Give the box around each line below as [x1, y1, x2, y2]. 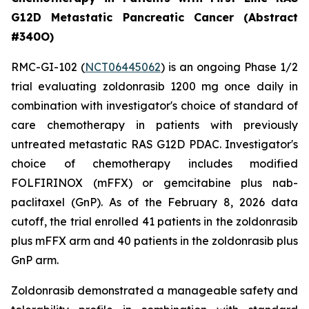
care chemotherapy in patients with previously [11, 118, 298, 132]
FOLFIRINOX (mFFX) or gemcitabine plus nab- [11, 176, 298, 190]
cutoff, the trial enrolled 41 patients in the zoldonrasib [11, 215, 298, 228]
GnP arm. [11, 253, 59, 267]
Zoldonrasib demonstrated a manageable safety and [11, 283, 298, 297]
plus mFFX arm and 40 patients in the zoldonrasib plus [11, 234, 298, 248]
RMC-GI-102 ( [11, 60, 85, 74]
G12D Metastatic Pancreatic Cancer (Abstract [11, 10, 298, 24]
